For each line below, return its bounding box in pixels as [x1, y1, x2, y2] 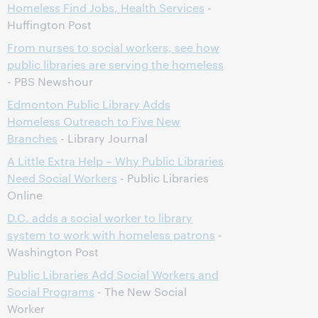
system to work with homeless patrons [7, 227, 215, 242]
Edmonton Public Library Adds [7, 97, 170, 111]
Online [7, 187, 43, 202]
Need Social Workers [7, 170, 117, 185]
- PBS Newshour [7, 74, 93, 89]
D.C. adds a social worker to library [7, 210, 192, 225]
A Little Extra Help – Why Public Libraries [7, 153, 224, 168]
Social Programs [7, 284, 94, 299]
